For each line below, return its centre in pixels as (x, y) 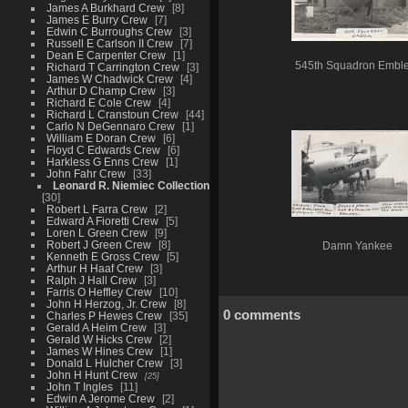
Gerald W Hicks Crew (99, 339)
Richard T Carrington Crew (112, 66)
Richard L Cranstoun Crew (112, 114)
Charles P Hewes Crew (104, 315)
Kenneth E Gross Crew (102, 256)
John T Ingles (79, 386)
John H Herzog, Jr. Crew (106, 303)
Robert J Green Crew (98, 244)
